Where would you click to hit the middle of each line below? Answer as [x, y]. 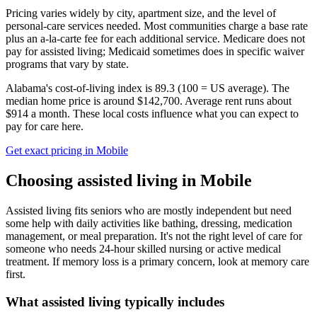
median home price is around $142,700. [95, 101]
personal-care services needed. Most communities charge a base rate [157, 26]
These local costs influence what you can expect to [186, 114]
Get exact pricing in [51, 150]
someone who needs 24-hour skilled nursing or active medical [143, 248]
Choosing [41, 180]
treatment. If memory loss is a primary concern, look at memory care [157, 261]
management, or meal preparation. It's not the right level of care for [154, 236]
